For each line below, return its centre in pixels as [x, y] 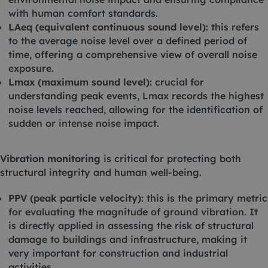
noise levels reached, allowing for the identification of [135, 109]
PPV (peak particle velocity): [76, 198]
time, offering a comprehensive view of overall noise [133, 54]
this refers [234, 27]
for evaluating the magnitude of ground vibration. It [133, 212]
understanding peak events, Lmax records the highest [136, 96]
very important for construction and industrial [118, 253]
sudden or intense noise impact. [84, 123]
